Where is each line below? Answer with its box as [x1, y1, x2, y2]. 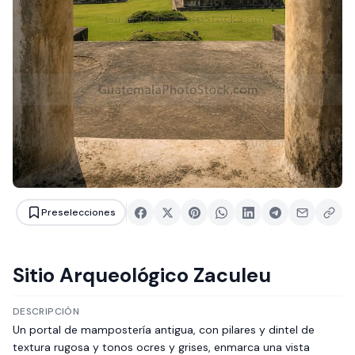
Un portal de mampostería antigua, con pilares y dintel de [13, 323, 315, 338]
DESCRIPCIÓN [13, 305, 79, 319]
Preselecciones [40, 205, 116, 219]
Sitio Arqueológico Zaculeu [13, 262, 271, 289]
